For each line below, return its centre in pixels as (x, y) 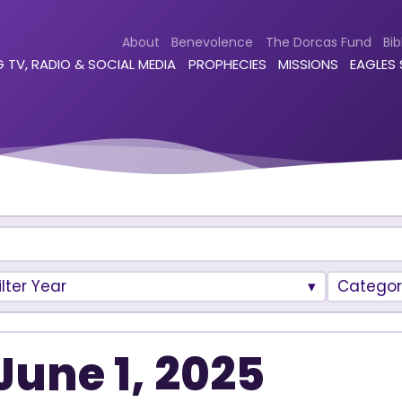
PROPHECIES (227, 65)
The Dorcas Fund (318, 42)
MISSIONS (308, 65)
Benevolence (213, 42)
